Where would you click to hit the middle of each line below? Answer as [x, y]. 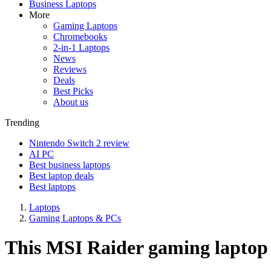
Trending [22, 122]
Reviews [70, 69]
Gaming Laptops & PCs [75, 218]
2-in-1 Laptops [81, 47]
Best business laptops [70, 165]
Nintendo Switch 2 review [79, 143]
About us [71, 102]
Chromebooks [80, 37]
